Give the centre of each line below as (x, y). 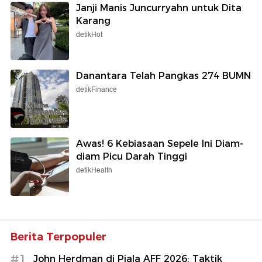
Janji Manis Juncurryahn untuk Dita (159, 8)
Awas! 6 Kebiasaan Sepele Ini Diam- (160, 144)
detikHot (89, 35)
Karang (93, 21)
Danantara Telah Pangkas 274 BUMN (163, 76)
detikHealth (94, 171)
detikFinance (96, 90)
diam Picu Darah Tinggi (132, 157)
